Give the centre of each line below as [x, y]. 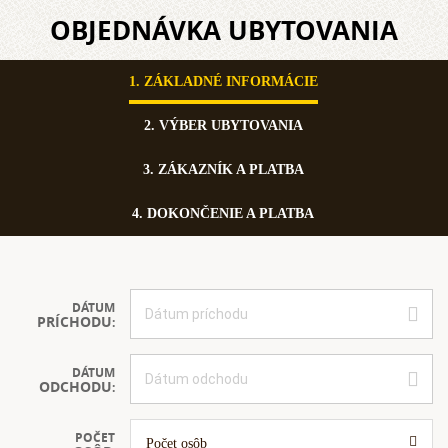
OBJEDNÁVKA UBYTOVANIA [224, 30]
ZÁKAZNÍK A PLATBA [230, 169]
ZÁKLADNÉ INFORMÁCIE [230, 81]
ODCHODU [75, 386]
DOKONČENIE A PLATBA [230, 213]
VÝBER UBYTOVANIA [230, 125]
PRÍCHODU [74, 321]
